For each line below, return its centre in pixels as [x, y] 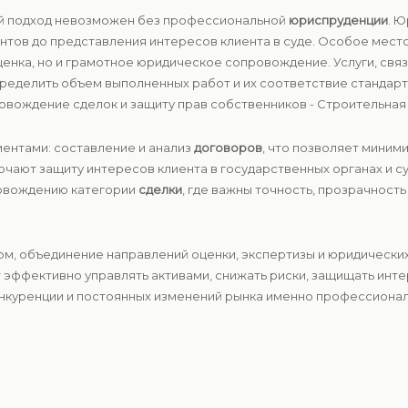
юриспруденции [338, 20]
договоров [228, 148]
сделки [160, 189]
